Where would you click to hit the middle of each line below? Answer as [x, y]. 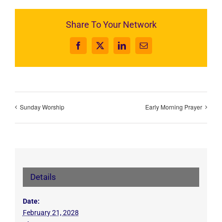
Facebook [93, 49]
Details [43, 177]
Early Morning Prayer [174, 107]
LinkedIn [136, 49]
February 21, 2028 [51, 213]
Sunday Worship [42, 107]
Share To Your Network [111, 25]
